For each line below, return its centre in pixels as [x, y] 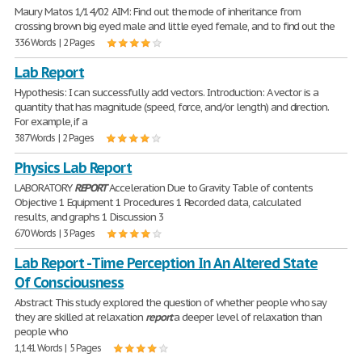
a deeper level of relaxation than [247, 317]
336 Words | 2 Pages [55, 42]
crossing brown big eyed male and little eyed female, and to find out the [175, 26]
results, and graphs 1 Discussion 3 [89, 217]
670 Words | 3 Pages [55, 233]
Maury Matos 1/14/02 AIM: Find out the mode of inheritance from [158, 12]
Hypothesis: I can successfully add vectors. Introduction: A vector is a [167, 93]
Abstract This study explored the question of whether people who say [171, 303]
